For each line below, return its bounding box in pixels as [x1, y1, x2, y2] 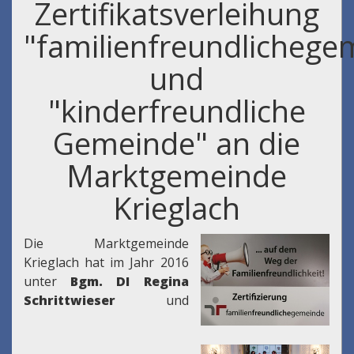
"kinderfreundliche [47, 90, 306, 132]
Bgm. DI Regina [70, 273, 189, 291]
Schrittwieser [24, 292, 115, 310]
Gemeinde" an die [53, 122, 300, 164]
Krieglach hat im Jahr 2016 [24, 254, 189, 272]
